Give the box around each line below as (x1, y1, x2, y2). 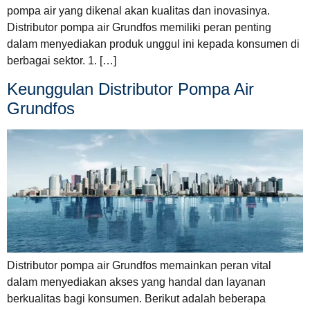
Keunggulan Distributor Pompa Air (7, 79, 254, 98)
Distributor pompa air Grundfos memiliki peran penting (7, 21, 271, 34)
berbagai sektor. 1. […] (7, 55, 116, 67)
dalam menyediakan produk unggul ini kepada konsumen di (7, 38, 300, 51)
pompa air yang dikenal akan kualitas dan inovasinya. (7, 5, 270, 17)
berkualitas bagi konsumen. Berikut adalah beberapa (7, 293, 266, 305)
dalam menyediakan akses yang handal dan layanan (7, 276, 266, 289)
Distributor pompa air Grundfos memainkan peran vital (7, 259, 271, 272)
